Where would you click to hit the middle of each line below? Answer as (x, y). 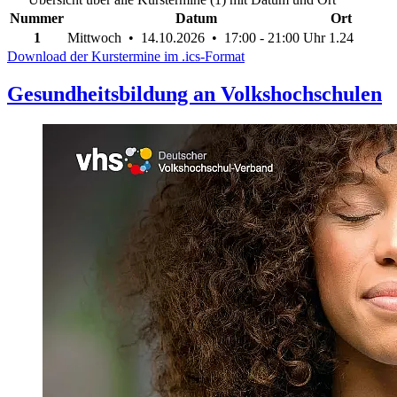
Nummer (37, 18)
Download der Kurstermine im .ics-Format (126, 56)
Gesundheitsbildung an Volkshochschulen (195, 93)
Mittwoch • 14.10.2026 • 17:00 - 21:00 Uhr (196, 37)
